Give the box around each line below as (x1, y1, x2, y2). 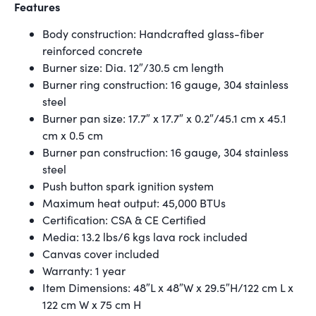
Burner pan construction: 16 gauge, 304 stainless (42, 145, 288, 160)
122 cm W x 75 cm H (42, 297, 141, 312)
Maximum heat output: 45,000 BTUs (42, 195, 226, 211)
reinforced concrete (42, 43, 142, 59)
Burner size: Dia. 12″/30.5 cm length (42, 60, 224, 75)
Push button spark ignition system (42, 178, 214, 194)
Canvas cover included (42, 246, 159, 262)
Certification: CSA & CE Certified (42, 212, 206, 228)
